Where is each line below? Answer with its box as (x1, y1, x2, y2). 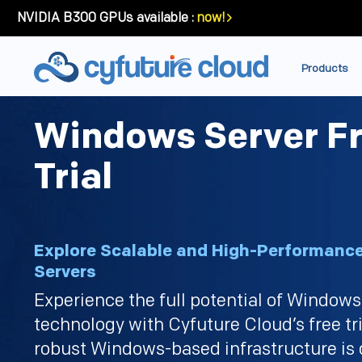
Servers (34, 261, 96, 282)
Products (301, 61, 348, 75)
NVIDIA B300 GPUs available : (17, 11, 194, 26)
